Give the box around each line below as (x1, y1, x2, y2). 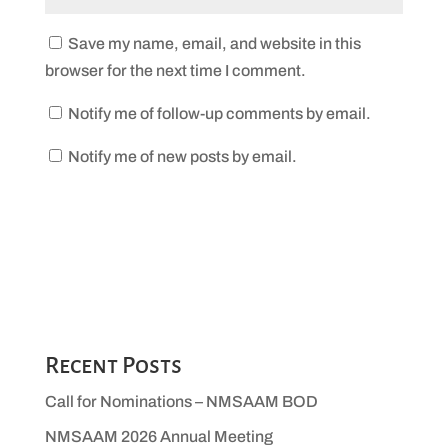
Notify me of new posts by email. (67, 148, 297, 166)
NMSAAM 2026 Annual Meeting (44, 428, 273, 446)
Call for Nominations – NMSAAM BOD (44, 393, 318, 411)
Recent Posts (44, 353, 182, 379)
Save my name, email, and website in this (67, 35, 361, 53)
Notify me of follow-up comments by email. (67, 105, 371, 123)
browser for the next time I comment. (44, 62, 306, 80)
